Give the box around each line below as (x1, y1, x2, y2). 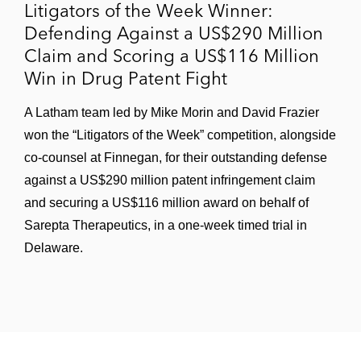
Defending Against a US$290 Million (24, 21, 323, 44)
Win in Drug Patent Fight (24, 66, 227, 89)
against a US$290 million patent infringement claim (24, 172, 315, 187)
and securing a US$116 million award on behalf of (24, 195, 309, 210)
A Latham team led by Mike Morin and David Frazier (24, 105, 319, 119)
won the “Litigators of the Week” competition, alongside (24, 127, 336, 142)
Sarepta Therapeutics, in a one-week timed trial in (24, 218, 307, 232)
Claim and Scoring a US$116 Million (24, 44, 319, 67)
